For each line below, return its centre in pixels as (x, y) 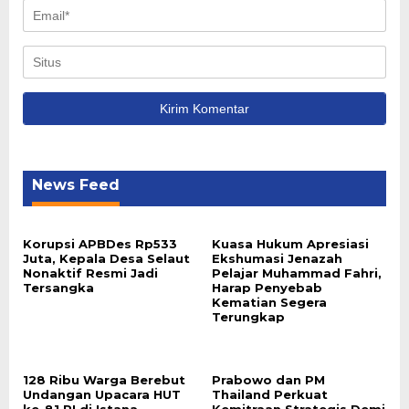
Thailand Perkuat (269, 394)
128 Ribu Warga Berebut (104, 380)
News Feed (76, 185)
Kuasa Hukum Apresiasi (290, 244)
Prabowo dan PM (268, 380)
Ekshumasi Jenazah (277, 258)
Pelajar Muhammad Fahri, (296, 273)
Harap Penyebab (267, 288)
